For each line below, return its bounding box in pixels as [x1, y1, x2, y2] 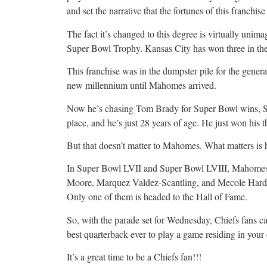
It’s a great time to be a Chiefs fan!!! [67, 250, 201, 263]
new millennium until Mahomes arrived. [67, 79, 216, 92]
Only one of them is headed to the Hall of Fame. [67, 190, 247, 203]
